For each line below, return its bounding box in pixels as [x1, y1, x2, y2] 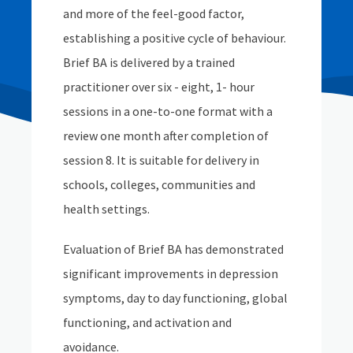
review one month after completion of [63, 128, 269, 143]
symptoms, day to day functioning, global [63, 290, 288, 306]
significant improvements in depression [63, 266, 278, 281]
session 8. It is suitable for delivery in [63, 152, 259, 168]
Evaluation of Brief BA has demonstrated [63, 241, 284, 257]
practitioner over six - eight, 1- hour [63, 79, 255, 95]
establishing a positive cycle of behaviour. [63, 30, 288, 46]
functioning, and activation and [63, 314, 232, 330]
